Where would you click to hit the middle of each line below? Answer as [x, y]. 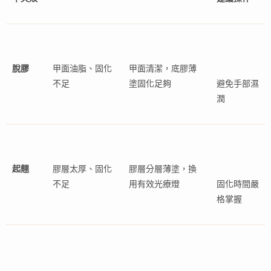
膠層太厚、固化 [82, 169]
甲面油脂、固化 [82, 68]
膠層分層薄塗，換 [163, 169]
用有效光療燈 [154, 184]
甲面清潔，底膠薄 [163, 68]
